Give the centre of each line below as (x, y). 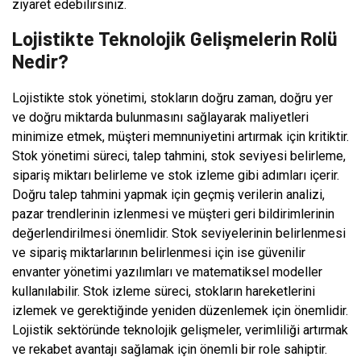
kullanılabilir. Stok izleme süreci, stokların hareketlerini (164, 291)
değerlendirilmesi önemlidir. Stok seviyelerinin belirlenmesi (179, 233)
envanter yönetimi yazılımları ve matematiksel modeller (167, 272)
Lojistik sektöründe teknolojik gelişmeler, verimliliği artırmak (180, 330)
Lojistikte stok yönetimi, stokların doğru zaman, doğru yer (172, 98)
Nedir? (40, 60)
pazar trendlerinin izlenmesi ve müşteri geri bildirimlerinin (173, 214)
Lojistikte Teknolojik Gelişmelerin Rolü (175, 38)
